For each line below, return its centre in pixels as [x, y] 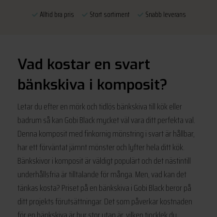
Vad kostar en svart [84, 64]
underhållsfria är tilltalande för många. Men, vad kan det [102, 174]
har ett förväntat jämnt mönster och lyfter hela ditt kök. [101, 147]
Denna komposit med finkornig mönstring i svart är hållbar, [106, 133]
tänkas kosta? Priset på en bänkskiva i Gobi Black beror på [104, 188]
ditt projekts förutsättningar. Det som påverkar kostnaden [105, 201]
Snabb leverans [165, 14]
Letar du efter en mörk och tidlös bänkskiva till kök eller [100, 106]
